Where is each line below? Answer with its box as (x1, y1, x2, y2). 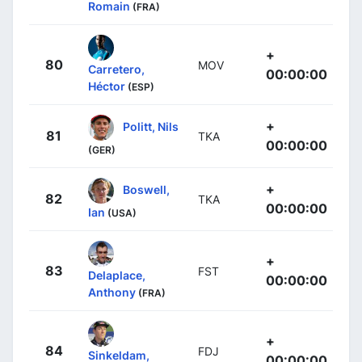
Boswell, (123, 182, 170, 196)
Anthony (88, 284, 136, 299)
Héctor (88, 78, 125, 93)
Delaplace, (88, 267, 145, 282)
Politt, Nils (123, 119, 179, 133)
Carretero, (88, 61, 145, 76)
